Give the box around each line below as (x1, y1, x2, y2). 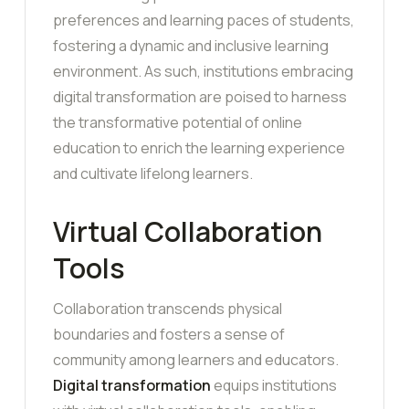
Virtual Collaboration (53, 213, 322, 251)
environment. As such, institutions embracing (53, 61, 353, 82)
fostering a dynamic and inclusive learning (53, 36, 329, 57)
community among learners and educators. (53, 350, 339, 371)
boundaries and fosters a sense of (53, 324, 285, 345)
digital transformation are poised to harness (53, 87, 347, 108)
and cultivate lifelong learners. (53, 163, 253, 184)
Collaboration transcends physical (53, 299, 282, 320)
